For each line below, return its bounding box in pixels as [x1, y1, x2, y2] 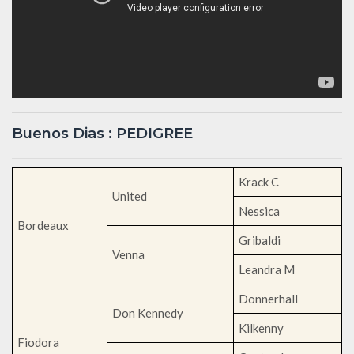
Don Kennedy [112, 305, 183, 320]
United [112, 188, 147, 203]
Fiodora [17, 334, 59, 349]
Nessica [239, 203, 280, 218]
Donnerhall [239, 291, 298, 306]
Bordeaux [17, 217, 69, 232]
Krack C [239, 174, 279, 189]
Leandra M [239, 262, 295, 277]
